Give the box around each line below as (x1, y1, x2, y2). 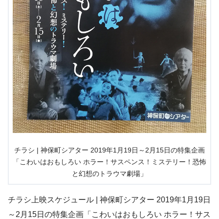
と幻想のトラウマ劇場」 (72, 170, 147, 177)
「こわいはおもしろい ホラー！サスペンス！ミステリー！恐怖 (13, 158, 206, 166)
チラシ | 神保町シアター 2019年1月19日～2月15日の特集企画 (14, 146, 205, 154)
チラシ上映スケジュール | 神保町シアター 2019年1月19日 (8, 195, 211, 204)
